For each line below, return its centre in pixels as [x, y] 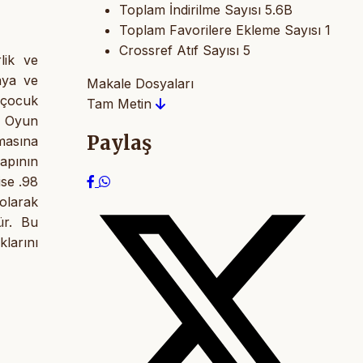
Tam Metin [121, 103]
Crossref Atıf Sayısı [179, 50]
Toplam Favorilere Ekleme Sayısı [220, 30]
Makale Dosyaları [140, 83]
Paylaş [119, 143]
